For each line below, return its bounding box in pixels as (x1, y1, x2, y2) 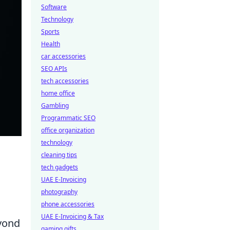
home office (41, 89, 75, 98)
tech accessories (41, 76, 89, 85)
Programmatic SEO (41, 113, 95, 122)
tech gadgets (41, 163, 78, 171)
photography (41, 187, 78, 196)
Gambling (41, 101, 69, 110)
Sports (41, 27, 60, 36)
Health (41, 40, 60, 48)
